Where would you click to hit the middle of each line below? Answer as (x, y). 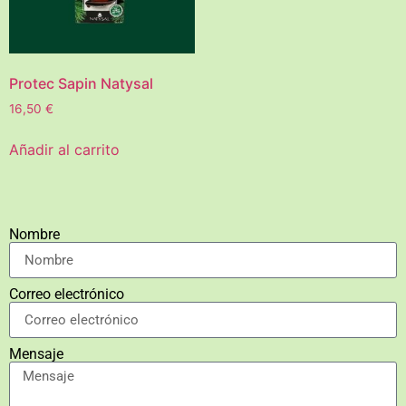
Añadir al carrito (64, 150)
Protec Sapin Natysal (81, 84)
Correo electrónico (67, 295)
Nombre (34, 235)
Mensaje (36, 354)
